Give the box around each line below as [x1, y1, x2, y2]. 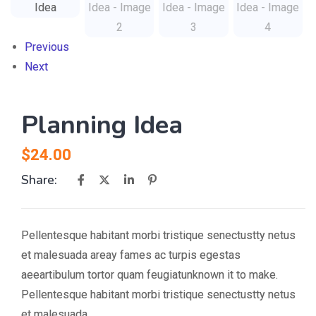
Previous [25, 40, 69, 54]
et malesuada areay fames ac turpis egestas [21, 248, 241, 262]
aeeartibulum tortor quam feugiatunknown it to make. [21, 268, 278, 281]
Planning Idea [21, 108, 183, 142]
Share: [21, 171, 57, 188]
